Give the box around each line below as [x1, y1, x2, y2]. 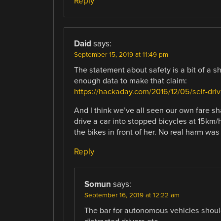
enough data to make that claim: [74, 75, 187, 86]
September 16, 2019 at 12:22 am [84, 191, 180, 200]
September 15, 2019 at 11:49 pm [74, 50, 168, 59]
